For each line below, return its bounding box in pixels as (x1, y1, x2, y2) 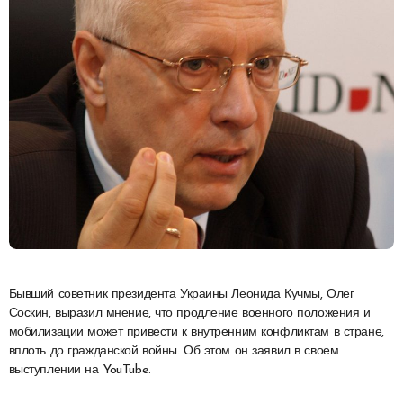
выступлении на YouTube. (8, 363, 151, 377)
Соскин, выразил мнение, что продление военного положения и (8, 306, 371, 320)
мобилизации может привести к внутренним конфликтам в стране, (8, 325, 384, 339)
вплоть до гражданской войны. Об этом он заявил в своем (8, 344, 339, 358)
